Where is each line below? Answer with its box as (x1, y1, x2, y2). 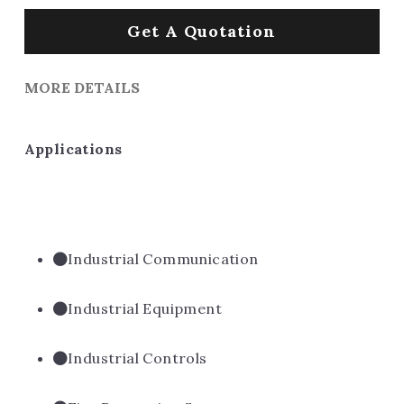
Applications (23, 140, 123, 158)
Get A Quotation (127, 21, 277, 41)
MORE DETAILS (23, 78, 140, 96)
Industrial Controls (68, 349, 207, 367)
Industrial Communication (68, 250, 259, 268)
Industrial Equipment (68, 299, 222, 317)
